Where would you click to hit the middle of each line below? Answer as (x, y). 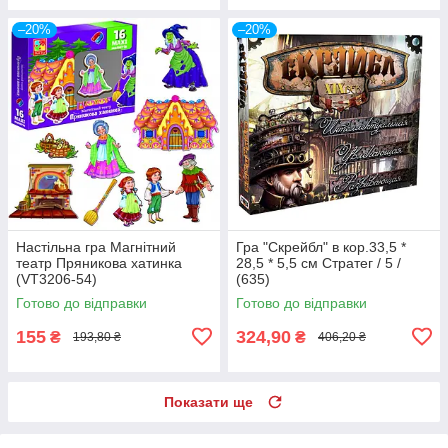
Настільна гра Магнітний (96, 246)
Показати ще (208, 401)
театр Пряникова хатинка (99, 262)
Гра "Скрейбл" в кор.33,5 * (321, 246)
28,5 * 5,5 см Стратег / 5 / (318, 262)
